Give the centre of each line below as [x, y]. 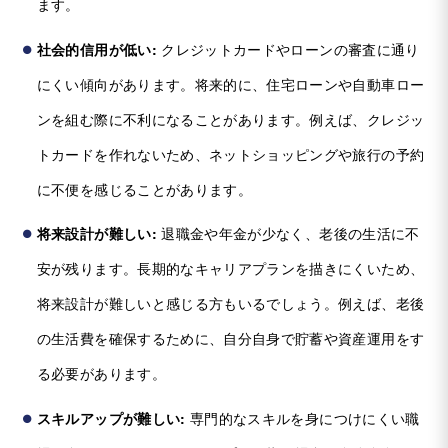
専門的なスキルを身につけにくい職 [302, 418]
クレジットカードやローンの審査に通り [288, 48]
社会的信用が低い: [96, 48]
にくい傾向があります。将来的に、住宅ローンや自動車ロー [230, 83]
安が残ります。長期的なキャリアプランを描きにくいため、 [230, 268]
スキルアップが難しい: [111, 418]
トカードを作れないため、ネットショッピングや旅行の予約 [230, 153]
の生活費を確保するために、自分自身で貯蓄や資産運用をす [230, 338]
